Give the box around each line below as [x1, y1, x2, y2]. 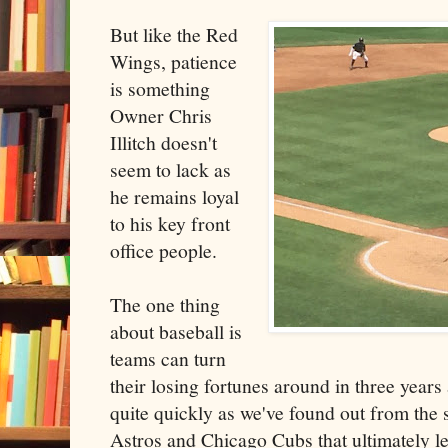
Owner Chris [110, 101, 212, 129]
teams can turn [110, 344, 226, 372]
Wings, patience [110, 47, 237, 75]
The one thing [110, 290, 220, 318]
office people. [110, 236, 217, 264]
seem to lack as [110, 155, 231, 183]
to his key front [110, 209, 230, 237]
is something [110, 74, 210, 102]
